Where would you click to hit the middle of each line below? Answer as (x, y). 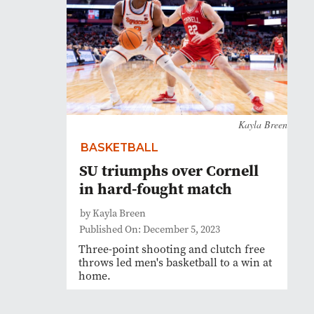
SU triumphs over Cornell (169, 170)
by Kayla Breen (113, 213)
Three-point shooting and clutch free (172, 249)
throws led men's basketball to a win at (175, 262)
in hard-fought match (156, 189)
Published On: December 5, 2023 (150, 230)
